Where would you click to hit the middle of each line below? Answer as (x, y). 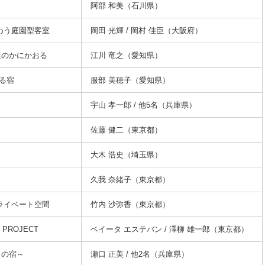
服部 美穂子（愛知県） (130, 80)
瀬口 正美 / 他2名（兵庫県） (140, 254)
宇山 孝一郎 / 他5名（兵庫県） (143, 105)
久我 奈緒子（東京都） (130, 180)
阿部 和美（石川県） (126, 6)
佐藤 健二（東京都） (126, 130)
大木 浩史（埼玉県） (126, 155)
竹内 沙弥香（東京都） (130, 204)
